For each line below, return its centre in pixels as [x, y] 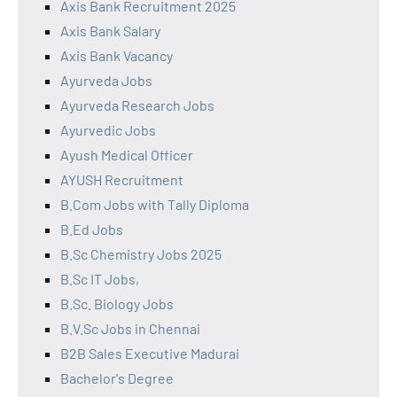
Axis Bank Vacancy [117, 55]
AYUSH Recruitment [122, 179]
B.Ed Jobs [92, 229]
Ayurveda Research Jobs [137, 105]
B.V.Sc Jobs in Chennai [130, 328]
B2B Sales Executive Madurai [150, 353]
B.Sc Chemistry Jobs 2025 [141, 253]
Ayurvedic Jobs [108, 129]
